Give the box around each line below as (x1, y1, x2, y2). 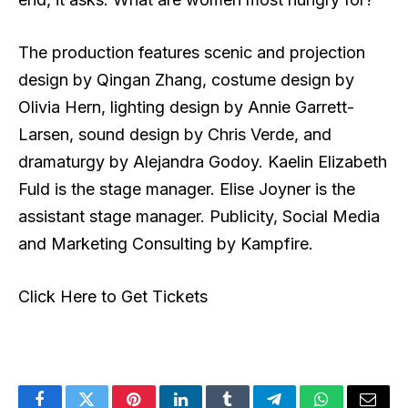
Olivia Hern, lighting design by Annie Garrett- (18, 97, 354, 117)
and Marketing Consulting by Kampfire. (18, 233, 313, 253)
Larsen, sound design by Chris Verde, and (18, 124, 331, 144)
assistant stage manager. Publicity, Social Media (18, 206, 380, 226)
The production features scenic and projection (18, 42, 365, 62)
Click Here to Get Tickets (18, 286, 208, 306)
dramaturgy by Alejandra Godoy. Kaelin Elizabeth (18, 151, 387, 171)
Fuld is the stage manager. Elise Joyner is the (18, 178, 355, 199)
